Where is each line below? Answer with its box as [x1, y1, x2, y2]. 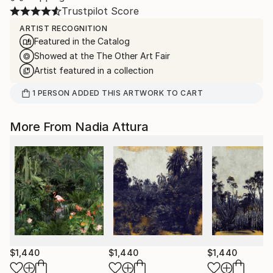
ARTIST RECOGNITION [19, 24, 107, 33]
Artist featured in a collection [34, 65, 154, 76]
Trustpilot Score [62, 5, 139, 17]
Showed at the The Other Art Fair [34, 51, 170, 61]
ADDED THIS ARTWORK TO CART [69, 88, 204, 97]
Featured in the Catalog [34, 36, 130, 46]
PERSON [37, 88, 70, 97]
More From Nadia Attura [10, 119, 149, 134]
